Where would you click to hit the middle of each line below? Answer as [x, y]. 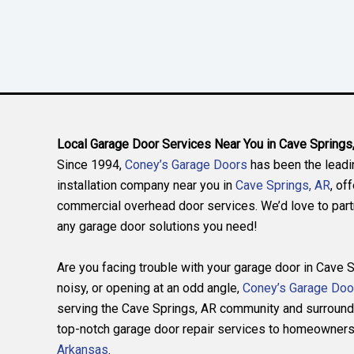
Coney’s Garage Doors [186, 165]
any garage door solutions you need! [157, 226]
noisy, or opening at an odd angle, [150, 288]
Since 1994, [91, 165]
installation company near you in [146, 185]
